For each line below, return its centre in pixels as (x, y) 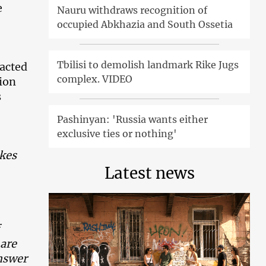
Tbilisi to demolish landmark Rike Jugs (148, 64)
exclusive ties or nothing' (117, 133)
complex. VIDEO (95, 79)
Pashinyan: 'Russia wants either (133, 119)
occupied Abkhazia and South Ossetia (145, 24)
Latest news (149, 173)
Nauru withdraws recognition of (132, 10)
